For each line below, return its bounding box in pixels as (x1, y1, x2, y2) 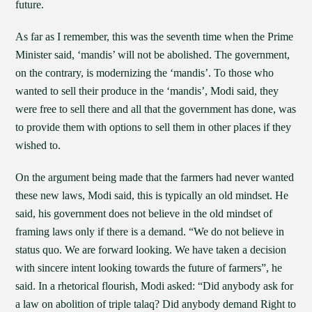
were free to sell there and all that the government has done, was (15, 103, 297, 115)
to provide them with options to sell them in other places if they (15, 121, 292, 133)
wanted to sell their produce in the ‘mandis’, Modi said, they (15, 85, 279, 97)
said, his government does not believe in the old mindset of (15, 208, 273, 219)
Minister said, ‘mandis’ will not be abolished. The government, (15, 49, 290, 61)
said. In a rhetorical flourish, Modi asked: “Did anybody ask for (15, 280, 294, 292)
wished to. (15, 139, 61, 151)
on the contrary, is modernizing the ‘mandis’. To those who (15, 67, 274, 79)
